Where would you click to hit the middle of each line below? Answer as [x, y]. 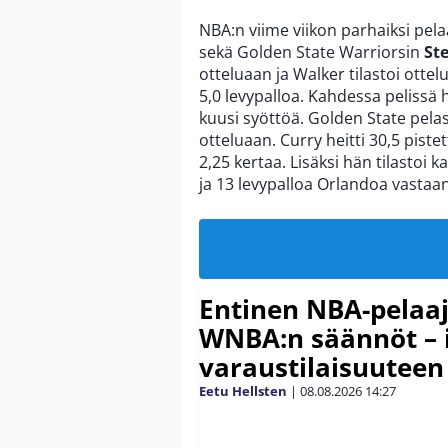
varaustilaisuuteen [321, 366]
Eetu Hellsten [243, 390]
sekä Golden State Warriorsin [311, 51]
